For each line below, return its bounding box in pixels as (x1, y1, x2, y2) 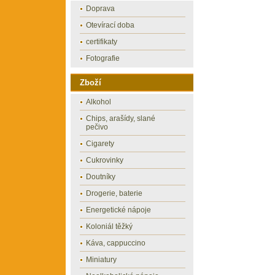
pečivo (86, 123, 109, 131)
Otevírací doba (86, 21, 135, 29)
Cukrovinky (86, 156, 124, 165)
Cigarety (86, 139, 115, 148)
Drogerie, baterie (86, 189, 143, 198)
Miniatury (86, 255, 117, 264)
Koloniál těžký (86, 222, 133, 231)
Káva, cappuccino (86, 239, 146, 247)
